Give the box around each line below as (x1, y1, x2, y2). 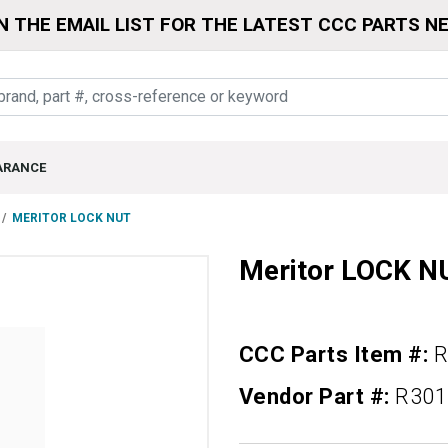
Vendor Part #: (239, 384, 396, 410)
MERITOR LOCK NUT (12, 211, 131, 226)
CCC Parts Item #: (239, 342, 434, 368)
